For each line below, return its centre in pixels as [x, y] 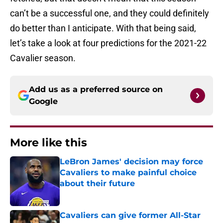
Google [43, 102]
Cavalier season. [43, 58]
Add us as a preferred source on [96, 90]
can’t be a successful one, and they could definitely [110, 13]
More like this [49, 143]
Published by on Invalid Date [103, 193]
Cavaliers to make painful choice [128, 173]
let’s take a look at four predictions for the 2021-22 [108, 43]
